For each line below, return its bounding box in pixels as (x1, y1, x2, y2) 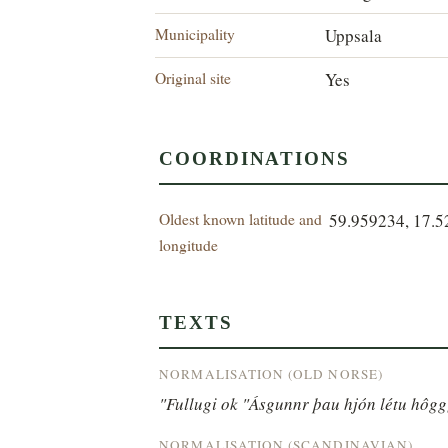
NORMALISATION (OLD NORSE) (159, 364, 383, 383)
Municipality (155, 23, 236, 45)
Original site (155, 67, 232, 89)
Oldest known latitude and (159, 207, 323, 229)
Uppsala (325, 24, 383, 48)
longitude (159, 233, 219, 255)
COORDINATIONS (159, 147, 350, 169)
